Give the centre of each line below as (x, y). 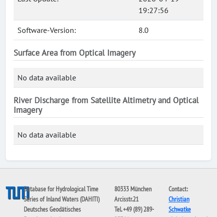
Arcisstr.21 (126, 199)
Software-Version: (47, 30)
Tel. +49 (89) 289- (134, 209)
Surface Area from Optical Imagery (75, 53)
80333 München (133, 189)
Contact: (178, 189)
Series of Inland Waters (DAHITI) (62, 199)
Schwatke (179, 209)
